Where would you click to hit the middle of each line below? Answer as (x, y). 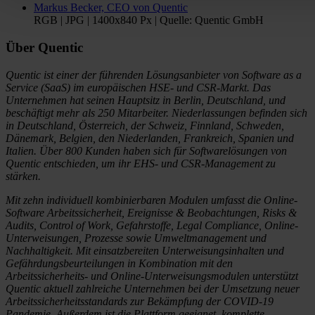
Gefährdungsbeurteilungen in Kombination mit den (119, 263)
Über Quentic (46, 47)
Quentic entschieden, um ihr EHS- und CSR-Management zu (141, 163)
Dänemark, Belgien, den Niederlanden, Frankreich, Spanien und (150, 138)
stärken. (25, 176)
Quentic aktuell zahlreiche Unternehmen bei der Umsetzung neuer (153, 288)
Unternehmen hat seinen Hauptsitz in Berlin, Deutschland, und (146, 100)
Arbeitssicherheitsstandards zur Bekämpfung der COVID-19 (140, 301)
